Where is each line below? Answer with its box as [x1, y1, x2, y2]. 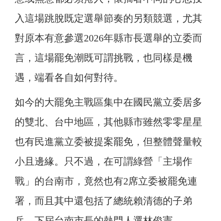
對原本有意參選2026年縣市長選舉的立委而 [15, 33, 202, 44]
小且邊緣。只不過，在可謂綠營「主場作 [15, 156, 192, 167]
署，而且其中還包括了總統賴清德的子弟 [15, 195, 192, 207]
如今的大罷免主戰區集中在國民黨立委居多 [15, 97, 202, 108]
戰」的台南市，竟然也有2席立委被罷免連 [15, 176, 197, 187]
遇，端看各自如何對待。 [15, 72, 123, 83]
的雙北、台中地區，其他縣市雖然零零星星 [15, 116, 202, 128]
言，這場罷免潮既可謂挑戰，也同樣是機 [15, 52, 192, 64]
